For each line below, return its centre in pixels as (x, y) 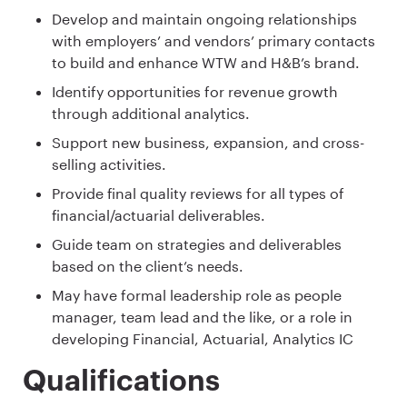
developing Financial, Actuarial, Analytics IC (203, 338)
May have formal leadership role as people (197, 294)
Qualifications (121, 381)
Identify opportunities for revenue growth (195, 91)
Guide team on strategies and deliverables (197, 243)
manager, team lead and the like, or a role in (202, 316)
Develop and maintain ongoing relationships (204, 18)
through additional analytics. (151, 113)
